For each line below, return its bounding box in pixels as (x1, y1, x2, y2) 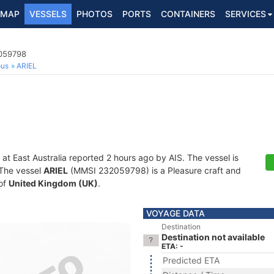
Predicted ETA (163, 255, 220, 265)
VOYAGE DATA (146, 208, 205, 218)
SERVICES (225, 9, 266, 19)
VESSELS (29, 9, 67, 19)
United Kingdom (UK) (9, 178, 98, 188)
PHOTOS (76, 9, 113, 19)
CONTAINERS (161, 9, 215, 19)
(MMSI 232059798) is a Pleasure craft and (68, 165, 241, 176)
